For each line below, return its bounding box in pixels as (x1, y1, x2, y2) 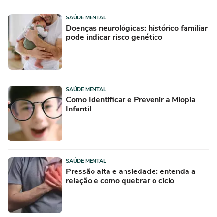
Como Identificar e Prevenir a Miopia (66, 94, 196, 106)
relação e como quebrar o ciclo (66, 175, 174, 186)
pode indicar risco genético (66, 32, 162, 43)
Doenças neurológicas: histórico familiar (66, 23, 208, 34)
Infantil (66, 104, 91, 115)
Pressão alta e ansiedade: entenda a (66, 166, 196, 177)
